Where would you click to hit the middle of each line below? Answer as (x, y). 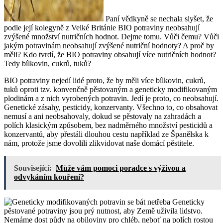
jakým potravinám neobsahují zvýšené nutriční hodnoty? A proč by (109, 45)
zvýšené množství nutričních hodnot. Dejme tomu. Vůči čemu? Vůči (111, 36)
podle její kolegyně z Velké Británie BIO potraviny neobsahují (102, 27)
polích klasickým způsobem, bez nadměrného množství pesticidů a (108, 125)
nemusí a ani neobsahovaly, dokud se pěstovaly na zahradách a (103, 116)
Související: (33, 168)
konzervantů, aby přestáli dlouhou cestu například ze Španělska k (106, 134)
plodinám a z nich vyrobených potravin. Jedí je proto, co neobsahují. (111, 98)
